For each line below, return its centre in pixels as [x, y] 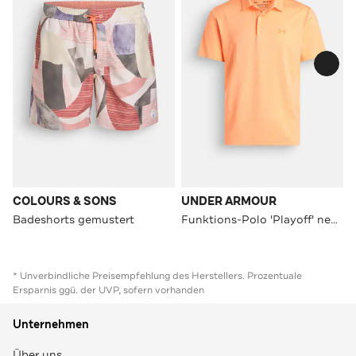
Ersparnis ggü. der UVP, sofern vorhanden [108, 290]
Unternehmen [51, 324]
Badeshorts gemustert [74, 219]
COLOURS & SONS [65, 201]
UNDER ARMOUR [229, 201]
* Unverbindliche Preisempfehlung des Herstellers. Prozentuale [157, 275]
